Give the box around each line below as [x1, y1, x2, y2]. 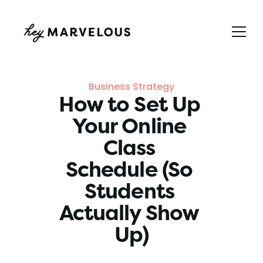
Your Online [72, 114, 186, 139]
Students [85, 179, 174, 204]
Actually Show [59, 201, 200, 225]
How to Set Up [58, 92, 201, 117]
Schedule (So [65, 157, 193, 182]
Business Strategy [89, 80, 174, 93]
